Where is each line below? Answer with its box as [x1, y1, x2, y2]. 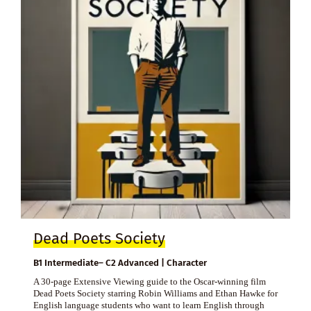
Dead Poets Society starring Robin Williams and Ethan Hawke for [33, 288, 278, 299]
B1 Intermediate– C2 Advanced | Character [33, 258, 207, 269]
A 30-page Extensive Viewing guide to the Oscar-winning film [33, 276, 266, 287]
